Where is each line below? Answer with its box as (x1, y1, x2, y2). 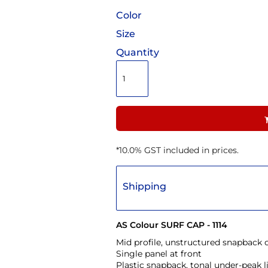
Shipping (123, 180, 166, 192)
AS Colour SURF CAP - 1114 (116, 219, 227, 230)
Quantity (116, 46, 159, 58)
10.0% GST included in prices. (119, 144, 239, 156)
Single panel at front (116, 248, 202, 259)
